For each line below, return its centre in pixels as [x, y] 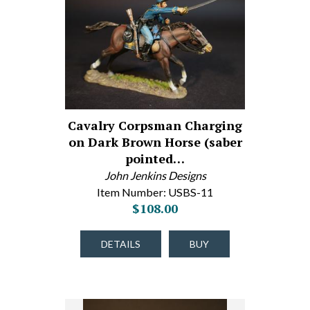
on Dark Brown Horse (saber [155, 142]
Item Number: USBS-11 [155, 192]
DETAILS [121, 244]
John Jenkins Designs [155, 175]
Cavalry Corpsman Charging [155, 125]
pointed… [155, 158]
